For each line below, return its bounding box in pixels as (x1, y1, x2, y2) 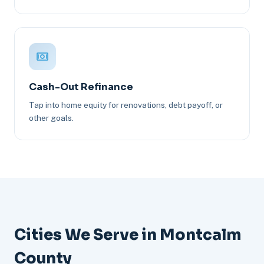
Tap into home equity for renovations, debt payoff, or (29, 100, 223, 110)
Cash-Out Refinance (29, 81, 133, 94)
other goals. (29, 113, 74, 123)
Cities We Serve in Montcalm (14, 225, 241, 245)
